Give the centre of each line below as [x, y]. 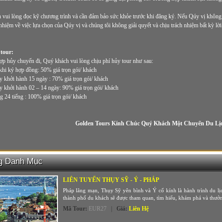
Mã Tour [74, 209]
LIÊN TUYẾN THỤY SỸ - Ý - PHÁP [111, 180]
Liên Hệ [139, 209]
